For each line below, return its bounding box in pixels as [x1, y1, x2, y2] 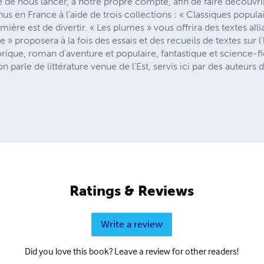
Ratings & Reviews [70, 181, 194, 199]
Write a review [101, 218, 163, 230]
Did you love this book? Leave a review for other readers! [25, 245, 239, 257]
